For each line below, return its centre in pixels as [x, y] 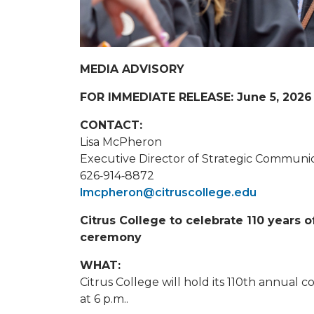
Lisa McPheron [121, 142]
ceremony [111, 238]
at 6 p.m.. [104, 299]
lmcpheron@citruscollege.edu [168, 193]
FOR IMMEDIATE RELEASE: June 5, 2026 [196, 97]
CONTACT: [111, 125]
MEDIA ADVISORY [132, 69]
